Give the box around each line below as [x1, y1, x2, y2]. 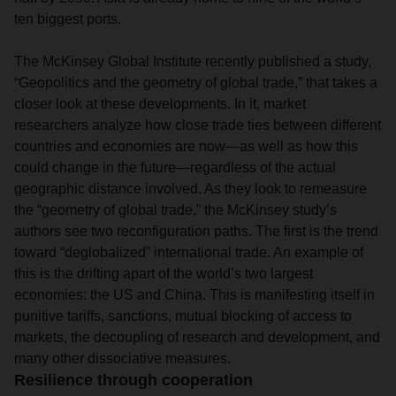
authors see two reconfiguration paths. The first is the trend [14, 224, 378, 239]
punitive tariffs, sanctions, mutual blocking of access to [14, 308, 352, 324]
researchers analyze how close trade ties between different [14, 118, 381, 133]
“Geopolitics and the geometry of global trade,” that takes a [14, 75, 377, 90]
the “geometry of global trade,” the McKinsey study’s [14, 202, 337, 217]
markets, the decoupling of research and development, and [14, 330, 380, 345]
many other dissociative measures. [14, 351, 231, 366]
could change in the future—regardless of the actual [14, 160, 336, 175]
